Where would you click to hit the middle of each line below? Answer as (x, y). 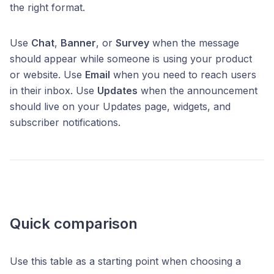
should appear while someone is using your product (131, 59)
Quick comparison (74, 224)
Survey (132, 43)
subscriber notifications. (65, 122)
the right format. (47, 7)
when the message (194, 43)
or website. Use (47, 75)
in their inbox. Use (54, 91)
